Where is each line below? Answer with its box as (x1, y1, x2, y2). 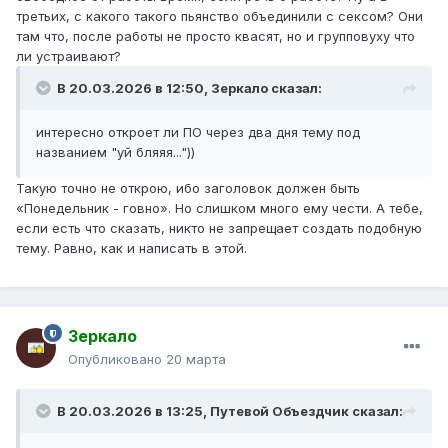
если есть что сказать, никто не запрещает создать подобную (16, 219, 422, 236)
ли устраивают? (16, 47, 125, 64)
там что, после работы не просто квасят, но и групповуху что (16, 27, 415, 44)
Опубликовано (68, 351, 166, 368)
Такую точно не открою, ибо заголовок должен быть (16, 179, 360, 196)
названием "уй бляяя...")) (36, 143, 195, 160)
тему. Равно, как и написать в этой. (16, 239, 251, 256)
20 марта (166, 351, 226, 368)
